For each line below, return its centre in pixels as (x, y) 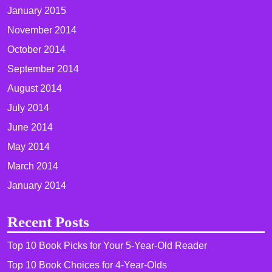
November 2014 (42, 30)
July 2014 (28, 107)
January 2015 (37, 10)
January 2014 (37, 185)
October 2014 (36, 49)
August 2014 (35, 88)
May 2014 (29, 146)
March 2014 (33, 166)
